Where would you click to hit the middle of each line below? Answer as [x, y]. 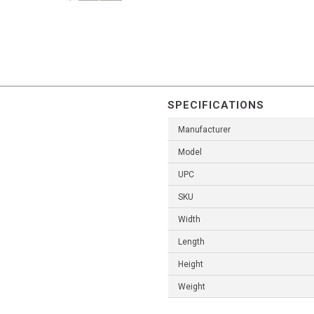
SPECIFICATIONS [216, 105]
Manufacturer [204, 130]
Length [191, 242]
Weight [192, 287]
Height [191, 265]
